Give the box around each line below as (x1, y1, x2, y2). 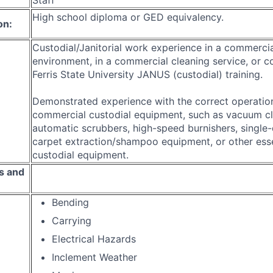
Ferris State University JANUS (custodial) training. (32, 68, 263, 80)
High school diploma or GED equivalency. (32, 10, 224, 23)
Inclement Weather (52, 250, 137, 263)
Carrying (52, 214, 91, 227)
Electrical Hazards (52, 232, 136, 245)
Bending (52, 196, 89, 208)
